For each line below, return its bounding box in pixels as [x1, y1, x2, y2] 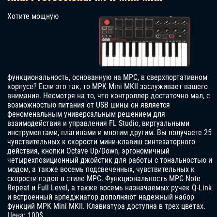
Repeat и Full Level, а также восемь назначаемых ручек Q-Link [7, 183, 212, 193]
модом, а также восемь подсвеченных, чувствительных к [7, 165, 195, 174]
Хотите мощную [7, 12, 59, 21]
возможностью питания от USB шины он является [7, 100, 170, 110]
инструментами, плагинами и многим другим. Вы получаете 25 [7, 128, 212, 138]
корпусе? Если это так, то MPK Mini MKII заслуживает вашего [7, 82, 208, 92]
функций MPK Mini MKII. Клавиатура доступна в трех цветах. [7, 201, 205, 211]
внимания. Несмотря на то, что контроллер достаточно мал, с [7, 91, 210, 101]
